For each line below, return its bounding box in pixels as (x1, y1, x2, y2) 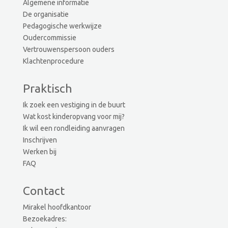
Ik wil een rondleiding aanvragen (22, 124, 125, 132)
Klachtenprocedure (22, 56, 84, 65)
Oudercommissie (22, 33, 76, 42)
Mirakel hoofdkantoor (22, 203, 91, 211)
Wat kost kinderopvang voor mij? (22, 112, 125, 121)
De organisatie (22, 10, 69, 18)
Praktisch (22, 81, 72, 95)
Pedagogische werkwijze (22, 21, 102, 30)
